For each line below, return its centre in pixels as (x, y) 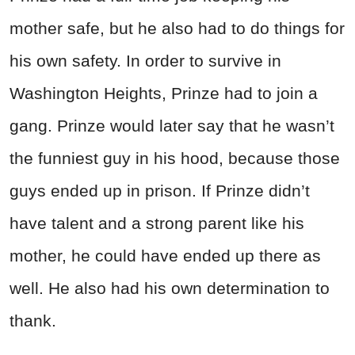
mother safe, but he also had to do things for (177, 29)
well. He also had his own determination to (170, 288)
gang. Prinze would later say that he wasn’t (172, 126)
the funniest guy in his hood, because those (175, 158)
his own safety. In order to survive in (145, 61)
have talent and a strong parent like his (157, 223)
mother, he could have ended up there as (165, 256)
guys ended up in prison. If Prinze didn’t (160, 191)
